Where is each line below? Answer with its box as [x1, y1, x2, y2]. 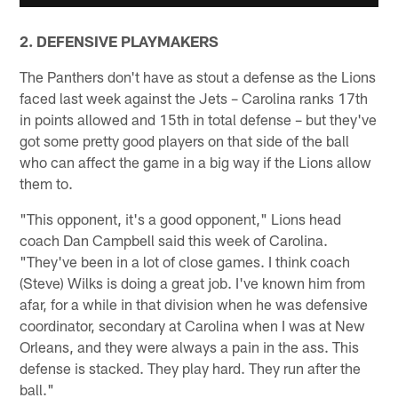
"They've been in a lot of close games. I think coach [20, 252, 351, 271]
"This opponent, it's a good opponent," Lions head [20, 210, 342, 228]
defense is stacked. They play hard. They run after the [20, 359, 362, 378]
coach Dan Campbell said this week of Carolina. [20, 231, 329, 250]
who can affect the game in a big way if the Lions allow [20, 153, 372, 171]
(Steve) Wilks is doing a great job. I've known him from [20, 274, 366, 292]
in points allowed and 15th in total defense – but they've [20, 110, 378, 129]
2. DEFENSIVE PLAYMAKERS [20, 32, 219, 51]
